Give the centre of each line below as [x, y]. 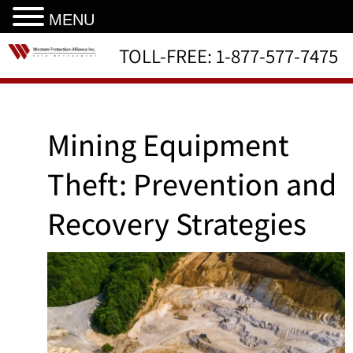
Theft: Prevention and [192, 183]
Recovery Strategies [177, 223]
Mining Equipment [168, 144]
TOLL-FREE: [167, 55]
